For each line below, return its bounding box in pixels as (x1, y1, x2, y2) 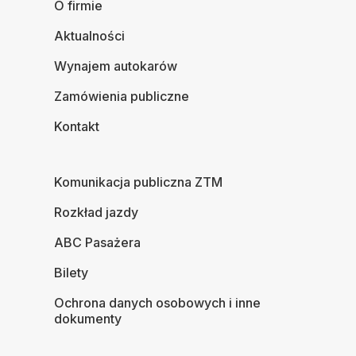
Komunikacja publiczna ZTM (54, 174, 222, 191)
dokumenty (54, 311, 122, 327)
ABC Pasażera (54, 234, 141, 251)
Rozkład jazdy (54, 204, 138, 221)
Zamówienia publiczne (54, 88, 189, 105)
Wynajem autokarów (54, 58, 177, 75)
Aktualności (54, 28, 125, 44)
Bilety (54, 265, 88, 281)
